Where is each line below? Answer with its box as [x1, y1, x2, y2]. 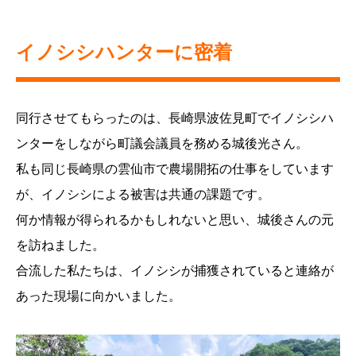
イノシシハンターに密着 [16, 41, 232, 64]
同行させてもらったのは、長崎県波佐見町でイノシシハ [16, 111, 334, 126]
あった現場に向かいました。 [16, 289, 181, 304]
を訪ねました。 [16, 238, 105, 253]
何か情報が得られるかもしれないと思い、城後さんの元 [16, 213, 334, 227]
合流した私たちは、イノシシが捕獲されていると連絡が [16, 264, 334, 278]
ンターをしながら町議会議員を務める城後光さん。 [16, 137, 308, 151]
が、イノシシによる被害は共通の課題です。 [16, 188, 270, 202]
